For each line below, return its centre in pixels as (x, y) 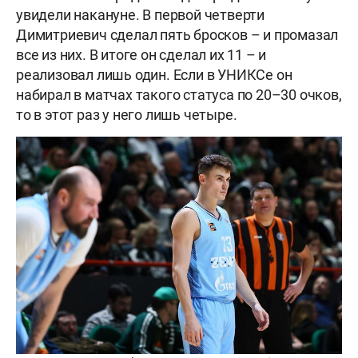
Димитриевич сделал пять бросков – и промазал (177, 35)
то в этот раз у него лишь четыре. (127, 115)
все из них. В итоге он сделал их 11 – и (141, 55)
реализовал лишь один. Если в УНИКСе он (154, 75)
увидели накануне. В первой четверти (141, 15)
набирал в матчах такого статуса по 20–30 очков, (179, 95)
